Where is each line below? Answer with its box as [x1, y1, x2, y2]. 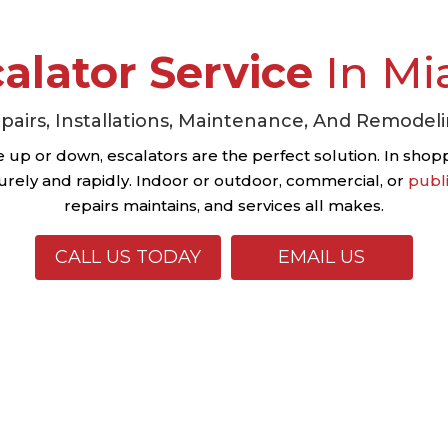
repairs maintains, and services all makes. [63, 195, 384, 215]
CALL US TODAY [55, 246, 202, 269]
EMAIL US [278, 246, 366, 269]
